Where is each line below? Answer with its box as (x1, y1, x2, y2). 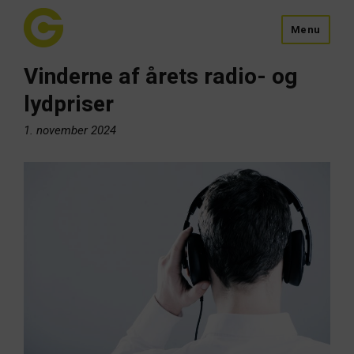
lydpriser (24, 88, 114, 121)
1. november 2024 (24, 123, 116, 137)
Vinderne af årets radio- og (24, 61, 297, 93)
